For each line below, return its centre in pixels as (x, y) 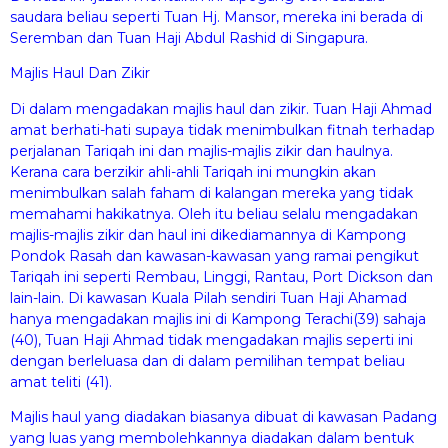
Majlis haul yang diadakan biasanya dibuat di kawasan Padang (223, 417)
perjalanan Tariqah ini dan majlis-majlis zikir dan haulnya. (201, 150)
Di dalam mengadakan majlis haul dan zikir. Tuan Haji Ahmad (221, 108)
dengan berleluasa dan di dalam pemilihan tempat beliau (207, 360)
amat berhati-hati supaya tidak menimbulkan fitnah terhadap (222, 129)
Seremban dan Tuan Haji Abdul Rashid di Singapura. (189, 38)
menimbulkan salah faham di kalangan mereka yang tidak (211, 192)
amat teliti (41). (61, 381)
